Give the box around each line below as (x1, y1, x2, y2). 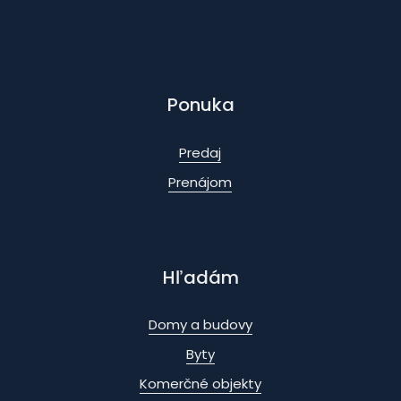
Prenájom (168, 172, 233, 192)
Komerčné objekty (139, 374, 261, 394)
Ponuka (166, 92, 235, 117)
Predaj (179, 142, 222, 162)
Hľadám (162, 264, 239, 290)
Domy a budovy (148, 315, 252, 335)
